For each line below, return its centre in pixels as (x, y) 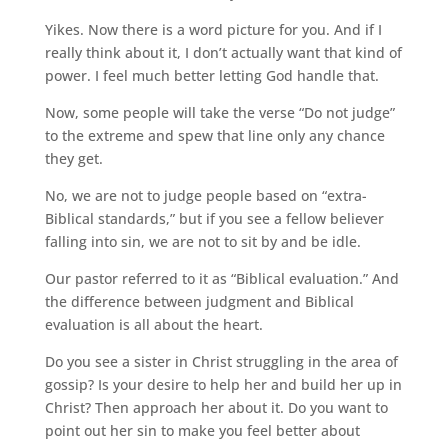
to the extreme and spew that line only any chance (214, 135)
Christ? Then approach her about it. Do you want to (216, 407)
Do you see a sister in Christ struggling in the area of (221, 361)
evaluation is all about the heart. (153, 324)
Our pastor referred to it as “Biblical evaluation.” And (221, 278)
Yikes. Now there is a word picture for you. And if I (213, 29)
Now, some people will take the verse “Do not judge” (219, 112)
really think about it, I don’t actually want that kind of (223, 52)
